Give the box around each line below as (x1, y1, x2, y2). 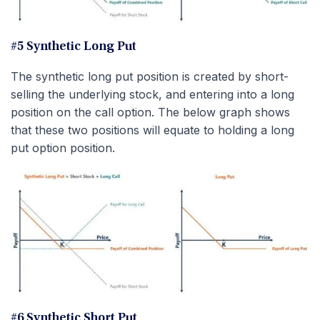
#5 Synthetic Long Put (11, 40, 136, 54)
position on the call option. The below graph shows (11, 104, 290, 119)
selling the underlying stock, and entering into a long (11, 86, 294, 101)
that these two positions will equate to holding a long (11, 122, 294, 137)
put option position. (11, 140, 115, 155)
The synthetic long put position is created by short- (11, 69, 289, 84)
